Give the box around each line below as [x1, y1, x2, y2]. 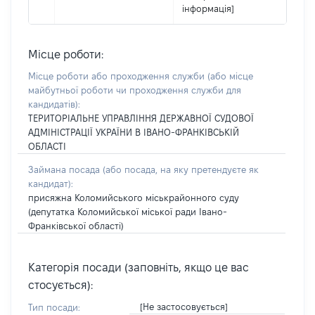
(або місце [207, 71, 253, 81]
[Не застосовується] [139, 302, 228, 311]
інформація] [182, 4, 234, 13]
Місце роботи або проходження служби [28, 71, 207, 81]
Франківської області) [28, 221, 124, 231]
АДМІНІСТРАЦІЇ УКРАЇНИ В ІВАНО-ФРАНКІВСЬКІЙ [28, 127, 239, 137]
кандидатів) [28, 99, 78, 109]
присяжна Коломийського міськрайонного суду [28, 193, 239, 202]
